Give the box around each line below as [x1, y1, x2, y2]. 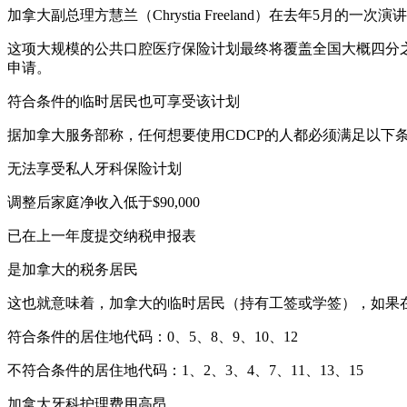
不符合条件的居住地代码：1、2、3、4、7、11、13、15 [7, 362, 363, 378]
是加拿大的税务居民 [7, 261, 138, 277]
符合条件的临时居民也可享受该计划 [7, 93, 240, 109]
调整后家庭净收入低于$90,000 [7, 194, 200, 210]
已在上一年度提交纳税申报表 [7, 227, 196, 243]
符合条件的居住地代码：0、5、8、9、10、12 [7, 328, 298, 344]
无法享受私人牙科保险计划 [7, 160, 182, 176]
